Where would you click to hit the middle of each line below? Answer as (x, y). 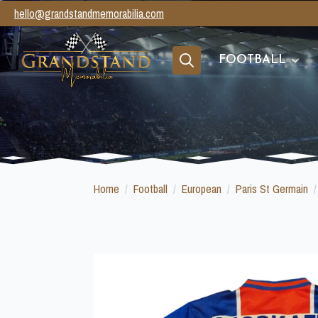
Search (187, 81)
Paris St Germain (272, 189)
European (202, 189)
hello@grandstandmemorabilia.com (89, 13)
